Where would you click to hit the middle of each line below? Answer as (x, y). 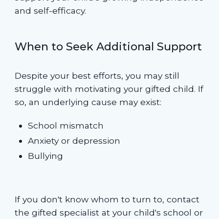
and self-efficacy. (51, 10)
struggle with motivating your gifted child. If (109, 88)
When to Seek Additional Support (108, 46)
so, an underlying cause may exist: (88, 102)
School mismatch (66, 126)
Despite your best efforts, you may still (97, 75)
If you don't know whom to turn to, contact (107, 199)
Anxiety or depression (74, 141)
